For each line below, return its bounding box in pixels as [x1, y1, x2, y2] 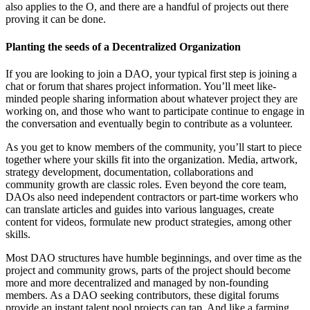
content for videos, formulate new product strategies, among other [6, 215, 291, 228]
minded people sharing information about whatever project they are [6, 92, 298, 104]
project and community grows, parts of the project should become [6, 264, 291, 276]
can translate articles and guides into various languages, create [6, 203, 274, 215]
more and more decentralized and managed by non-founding [6, 276, 268, 289]
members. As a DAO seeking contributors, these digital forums [6, 289, 279, 301]
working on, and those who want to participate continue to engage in [6, 104, 304, 117]
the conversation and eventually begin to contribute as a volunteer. [6, 117, 293, 129]
